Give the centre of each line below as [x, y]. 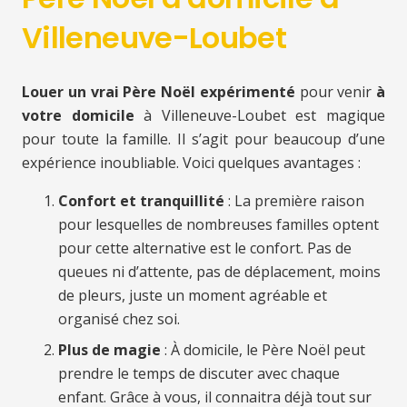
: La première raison [294, 201]
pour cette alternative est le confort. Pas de [205, 248]
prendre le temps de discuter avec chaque [199, 374]
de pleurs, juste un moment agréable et [193, 296]
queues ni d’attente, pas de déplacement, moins [219, 272]
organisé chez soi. [119, 319]
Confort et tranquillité [141, 201]
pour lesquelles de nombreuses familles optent [218, 225]
